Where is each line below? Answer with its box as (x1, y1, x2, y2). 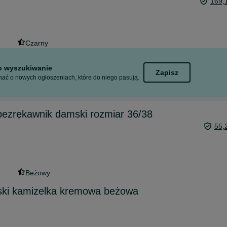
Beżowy (25, 169, 50, 177)
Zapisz (156, 68, 179, 77)
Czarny (25, 39, 48, 47)
